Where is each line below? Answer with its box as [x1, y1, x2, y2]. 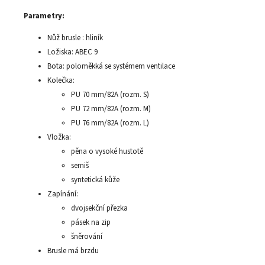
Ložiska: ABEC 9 [47, 47, 98, 57]
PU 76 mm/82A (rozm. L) [71, 118, 149, 128]
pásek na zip [71, 217, 111, 228]
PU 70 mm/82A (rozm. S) [71, 89, 149, 100]
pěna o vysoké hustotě [71, 146, 143, 157]
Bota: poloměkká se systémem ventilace [47, 61, 175, 72]
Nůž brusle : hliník [47, 33, 103, 43]
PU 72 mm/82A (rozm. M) [71, 104, 151, 114]
